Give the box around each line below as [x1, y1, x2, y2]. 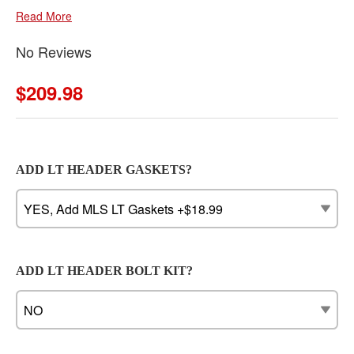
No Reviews [16, 41, 92, 62]
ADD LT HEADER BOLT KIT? [16, 264, 193, 277]
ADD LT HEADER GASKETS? [16, 163, 192, 176]
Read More [16, 8, 72, 24]
